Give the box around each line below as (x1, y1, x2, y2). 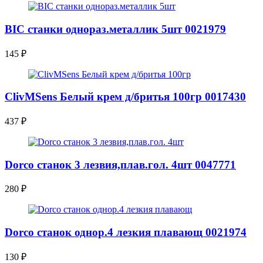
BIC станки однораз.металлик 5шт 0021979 (5, 22, 226, 35)
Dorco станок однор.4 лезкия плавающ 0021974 (5, 226, 247, 239)
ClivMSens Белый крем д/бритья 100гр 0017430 (5, 90, 246, 103)
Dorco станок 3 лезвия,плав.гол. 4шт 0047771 (5, 158, 236, 171)
